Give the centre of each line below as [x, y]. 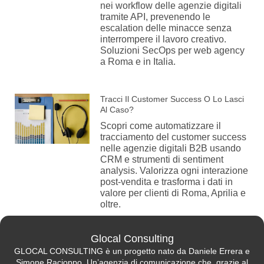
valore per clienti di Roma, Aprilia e [173, 193]
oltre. [111, 204]
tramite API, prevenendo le [156, 16]
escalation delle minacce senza [166, 28]
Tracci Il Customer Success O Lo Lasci [172, 99]
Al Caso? [117, 109]
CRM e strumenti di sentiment [162, 159]
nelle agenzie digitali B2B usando [171, 148]
